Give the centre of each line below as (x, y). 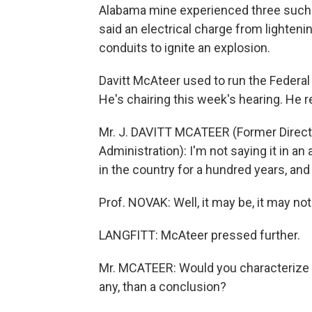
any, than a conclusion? (163, 287)
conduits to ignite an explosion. (185, 48)
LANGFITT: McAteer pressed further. (200, 235)
